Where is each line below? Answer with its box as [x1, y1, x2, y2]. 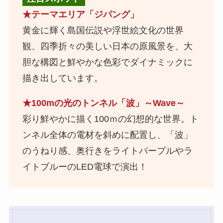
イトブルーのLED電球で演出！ [22, 162, 147, 172]
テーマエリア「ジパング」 [31, 9, 139, 20]
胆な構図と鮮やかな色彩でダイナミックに [22, 57, 193, 68]
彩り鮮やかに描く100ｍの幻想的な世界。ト [22, 114, 199, 124]
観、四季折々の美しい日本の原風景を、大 [22, 41, 193, 52]
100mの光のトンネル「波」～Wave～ [31, 98, 185, 109]
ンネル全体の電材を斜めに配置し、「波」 [22, 130, 193, 140]
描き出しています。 [22, 73, 103, 84]
